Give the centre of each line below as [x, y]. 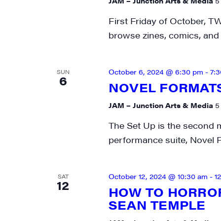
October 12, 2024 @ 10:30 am [158, 176]
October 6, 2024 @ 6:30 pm [156, 72]
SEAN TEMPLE [157, 205]
